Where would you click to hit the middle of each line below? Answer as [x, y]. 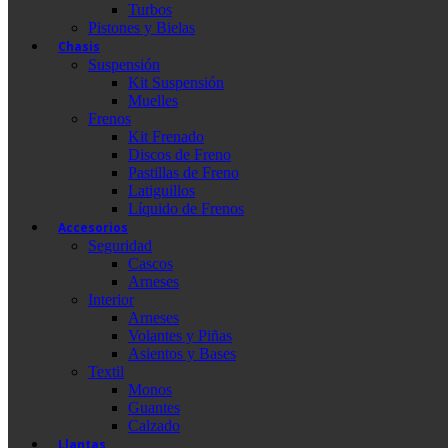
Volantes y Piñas [180, 335]
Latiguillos [161, 190]
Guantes [154, 407]
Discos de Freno [179, 154]
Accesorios [93, 227]
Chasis [79, 46]
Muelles [153, 100]
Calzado [154, 425]
